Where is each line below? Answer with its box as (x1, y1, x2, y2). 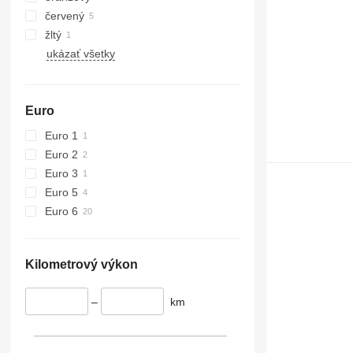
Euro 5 (44, 185, 78, 199)
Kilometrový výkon (24, 257, 138, 271)
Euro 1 (44, 128, 78, 142)
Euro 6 (44, 204, 78, 217)
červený (44, 9, 84, 22)
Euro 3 (44, 166, 78, 180)
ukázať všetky (46, 46, 115, 60)
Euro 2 (44, 147, 78, 161)
